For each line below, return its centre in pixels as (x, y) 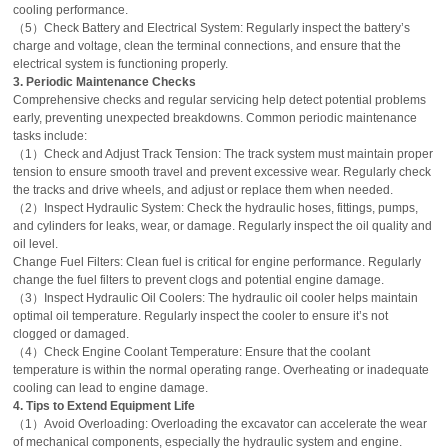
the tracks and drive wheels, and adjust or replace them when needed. (203, 190)
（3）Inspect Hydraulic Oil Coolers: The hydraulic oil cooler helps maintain (216, 298)
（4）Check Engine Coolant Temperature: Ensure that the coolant (192, 352)
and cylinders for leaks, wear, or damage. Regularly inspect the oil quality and (223, 226)
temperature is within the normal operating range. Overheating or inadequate (221, 370)
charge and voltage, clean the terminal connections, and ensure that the (207, 46)
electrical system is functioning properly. (121, 64)
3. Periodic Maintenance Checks (105, 82)
